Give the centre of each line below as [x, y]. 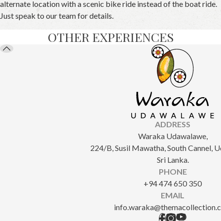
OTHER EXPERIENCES [110, 37]
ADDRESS [173, 124]
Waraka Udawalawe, [173, 136]
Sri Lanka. [173, 159]
